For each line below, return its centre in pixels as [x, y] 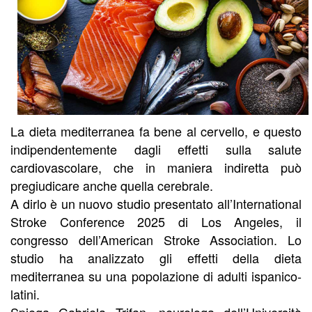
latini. [25, 294]
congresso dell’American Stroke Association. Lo [156, 239]
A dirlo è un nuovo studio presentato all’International [156, 203]
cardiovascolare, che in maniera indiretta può [156, 167]
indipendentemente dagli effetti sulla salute [156, 149]
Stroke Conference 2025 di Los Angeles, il [156, 221]
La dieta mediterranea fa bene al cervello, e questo [156, 131]
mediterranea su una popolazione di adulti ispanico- [156, 275]
